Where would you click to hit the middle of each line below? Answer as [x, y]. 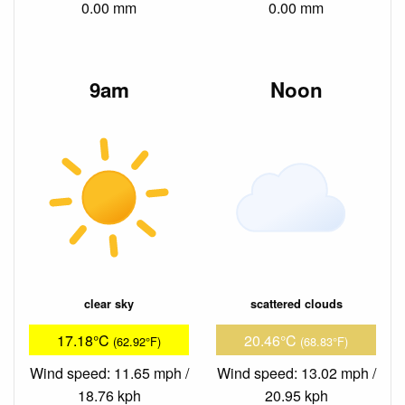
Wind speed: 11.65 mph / [109, 372]
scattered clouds [296, 304]
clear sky [109, 304]
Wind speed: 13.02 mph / [296, 372]
